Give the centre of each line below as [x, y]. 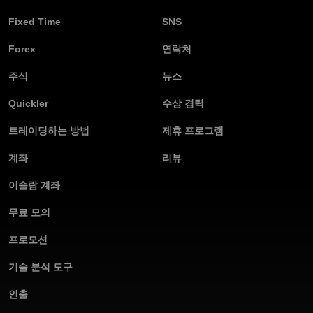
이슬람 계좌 [34, 185]
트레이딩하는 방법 [49, 131]
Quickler [28, 104]
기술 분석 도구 [41, 267]
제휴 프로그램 [193, 131]
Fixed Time [35, 22]
